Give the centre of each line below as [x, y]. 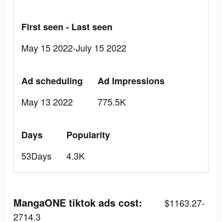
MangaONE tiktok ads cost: [78, 202]
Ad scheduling [52, 81]
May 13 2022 [47, 102]
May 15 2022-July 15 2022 [74, 48]
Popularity [88, 135]
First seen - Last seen [67, 27]
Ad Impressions [131, 81]
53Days [36, 156]
